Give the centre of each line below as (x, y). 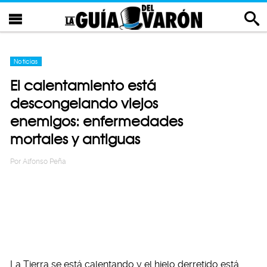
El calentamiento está (83, 86)
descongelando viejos (84, 103)
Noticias (26, 61)
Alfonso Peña (44, 162)
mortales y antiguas (75, 139)
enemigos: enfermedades (97, 121)
